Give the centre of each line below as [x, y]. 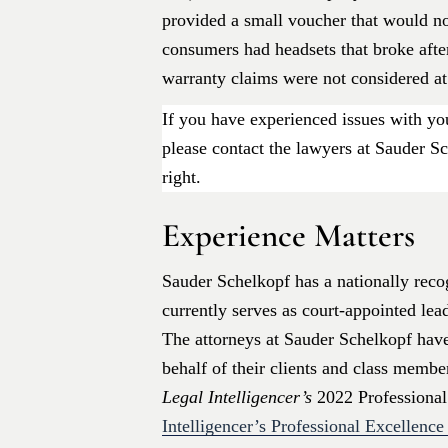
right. [181, 177]
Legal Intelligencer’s [237, 397]
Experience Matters [288, 236]
